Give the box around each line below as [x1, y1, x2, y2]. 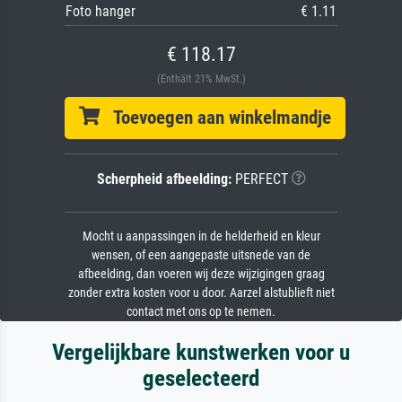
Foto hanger [66, 2, 135, 20]
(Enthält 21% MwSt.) [156, 72, 246, 85]
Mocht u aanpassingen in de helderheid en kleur [82, 228, 320, 244]
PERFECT [231, 170, 288, 188]
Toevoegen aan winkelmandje [100, 106, 331, 128]
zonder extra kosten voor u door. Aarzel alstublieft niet [67, 284, 335, 301]
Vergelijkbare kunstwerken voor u [52, 338, 350, 365]
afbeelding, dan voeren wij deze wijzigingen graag [77, 266, 325, 282]
